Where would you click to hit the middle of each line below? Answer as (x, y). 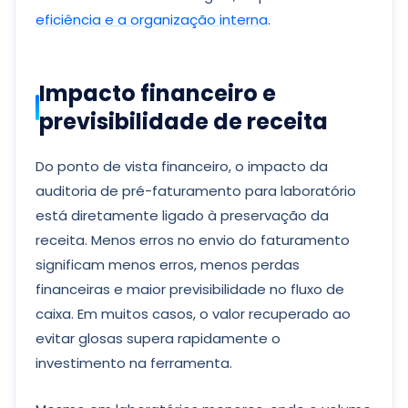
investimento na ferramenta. (134, 363)
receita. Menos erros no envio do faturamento (193, 240)
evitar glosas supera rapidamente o (158, 338)
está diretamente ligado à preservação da (182, 215)
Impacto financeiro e (158, 93)
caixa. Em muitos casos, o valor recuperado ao (193, 314)
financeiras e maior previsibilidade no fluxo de (190, 289)
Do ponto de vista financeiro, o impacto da (182, 166)
